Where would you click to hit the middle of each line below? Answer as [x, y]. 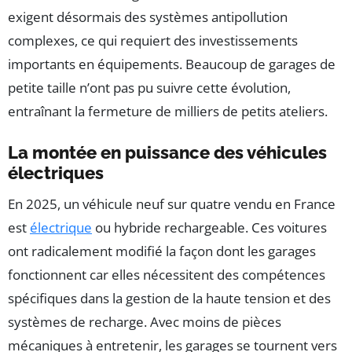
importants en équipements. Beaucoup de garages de [172, 64]
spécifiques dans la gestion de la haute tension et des [169, 299]
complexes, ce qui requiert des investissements [153, 41]
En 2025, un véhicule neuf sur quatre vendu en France [172, 204]
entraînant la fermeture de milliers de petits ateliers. [168, 112]
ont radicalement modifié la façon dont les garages [162, 251]
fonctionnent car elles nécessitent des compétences [167, 275]
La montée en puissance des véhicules [167, 153]
